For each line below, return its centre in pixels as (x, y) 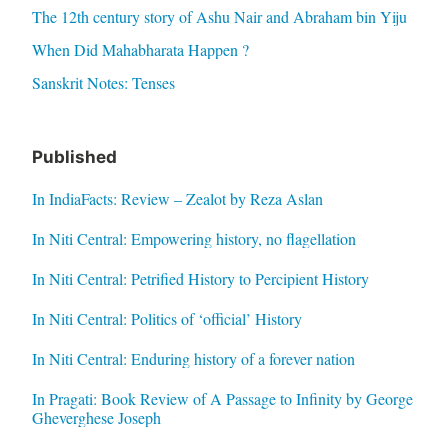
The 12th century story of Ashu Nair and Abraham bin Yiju (219, 17)
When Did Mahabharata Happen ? (140, 50)
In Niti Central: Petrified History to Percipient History (200, 279)
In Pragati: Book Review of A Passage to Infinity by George (222, 399)
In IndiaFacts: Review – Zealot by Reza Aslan (177, 199)
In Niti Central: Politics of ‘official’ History (166, 319)
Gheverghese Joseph (96, 418)
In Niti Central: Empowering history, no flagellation (193, 239)
